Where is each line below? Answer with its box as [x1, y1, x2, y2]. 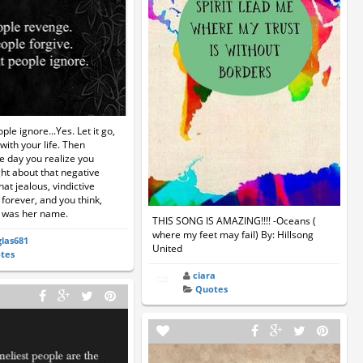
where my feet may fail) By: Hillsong [152, 227, 314, 241]
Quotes [195, 282, 228, 295]
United [152, 241, 182, 255]
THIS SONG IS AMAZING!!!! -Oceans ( [152, 213, 316, 228]
